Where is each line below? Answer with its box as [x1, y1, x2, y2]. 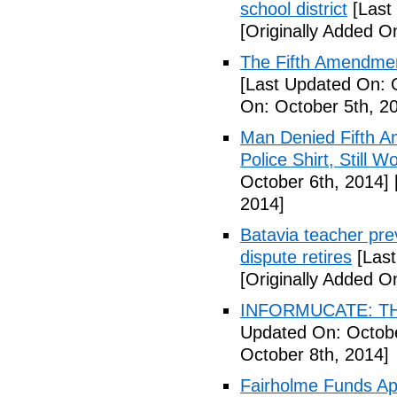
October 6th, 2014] [240, 172, 389, 191]
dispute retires [240, 247, 352, 267]
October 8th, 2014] [240, 345, 389, 364]
